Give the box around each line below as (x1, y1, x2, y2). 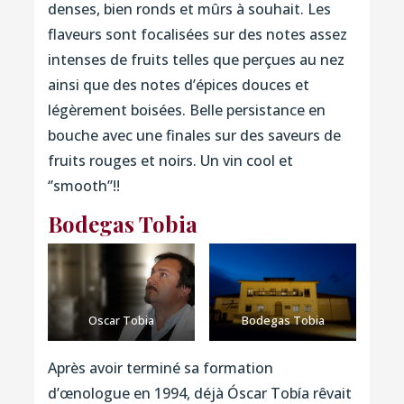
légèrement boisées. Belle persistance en (47, 100, 326, 121)
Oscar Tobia (87, 312, 154, 329)
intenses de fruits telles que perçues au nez (47, 50, 344, 70)
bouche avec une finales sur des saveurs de (47, 125, 341, 146)
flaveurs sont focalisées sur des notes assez (47, 24, 347, 45)
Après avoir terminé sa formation (47, 358, 273, 379)
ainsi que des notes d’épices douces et (47, 75, 309, 96)
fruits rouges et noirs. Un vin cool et (47, 151, 293, 171)
